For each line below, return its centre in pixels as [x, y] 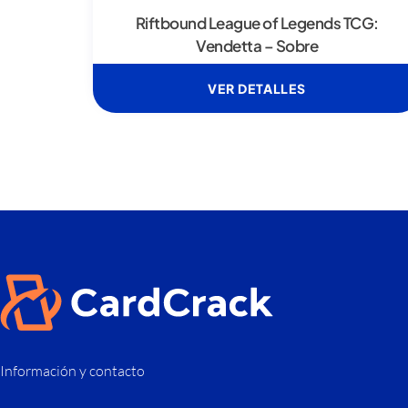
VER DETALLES [257, 89]
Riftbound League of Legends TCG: [257, 23]
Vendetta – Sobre [257, 46]
